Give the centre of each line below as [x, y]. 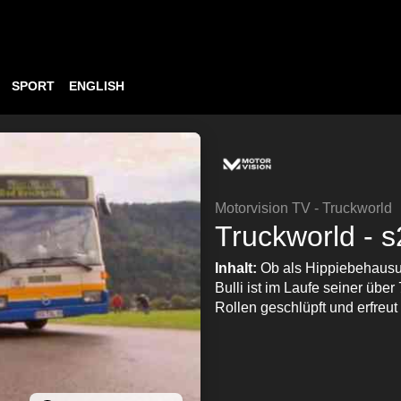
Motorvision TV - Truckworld [303, 208]
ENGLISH [97, 86]
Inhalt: [238, 268]
